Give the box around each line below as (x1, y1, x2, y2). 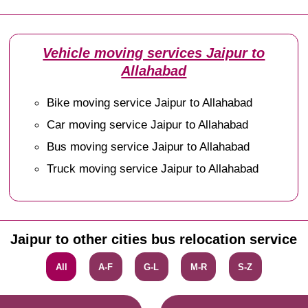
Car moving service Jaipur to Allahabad (47, 117, 249, 131)
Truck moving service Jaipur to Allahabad (47, 161, 259, 175)
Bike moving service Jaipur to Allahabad (47, 95, 253, 109)
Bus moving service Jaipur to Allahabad (47, 139, 250, 153)
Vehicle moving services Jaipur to (43, 45, 265, 60)
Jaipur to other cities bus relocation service (10, 231, 298, 247)
